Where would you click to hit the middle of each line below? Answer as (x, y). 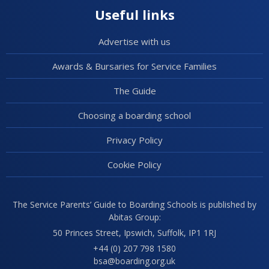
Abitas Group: (134, 217)
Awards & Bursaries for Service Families (134, 66)
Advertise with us (134, 41)
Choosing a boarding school (134, 115)
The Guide (134, 91)
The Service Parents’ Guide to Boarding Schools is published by (134, 204)
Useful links (134, 14)
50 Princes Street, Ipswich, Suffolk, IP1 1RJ (134, 233)
